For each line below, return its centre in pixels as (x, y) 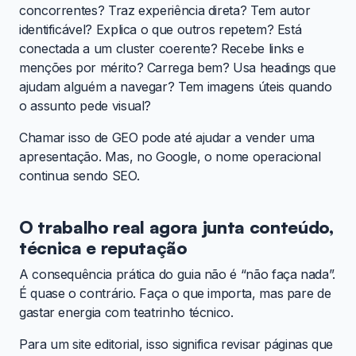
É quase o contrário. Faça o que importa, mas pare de (175, 293)
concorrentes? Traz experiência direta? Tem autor (165, 10)
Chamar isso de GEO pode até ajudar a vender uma (167, 137)
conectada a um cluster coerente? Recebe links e (162, 48)
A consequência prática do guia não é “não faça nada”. (177, 274)
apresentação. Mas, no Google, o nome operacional (170, 156)
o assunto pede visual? (85, 105)
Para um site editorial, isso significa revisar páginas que (176, 344)
